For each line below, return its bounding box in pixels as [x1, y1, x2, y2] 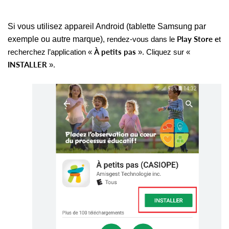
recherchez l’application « [8, 48, 94, 56]
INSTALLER [8, 60, 49, 69]
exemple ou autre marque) [8, 34, 103, 43]
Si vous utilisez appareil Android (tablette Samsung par [8, 21, 206, 31]
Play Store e [177, 34, 219, 43]
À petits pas [94, 47, 138, 56]
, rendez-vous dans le [103, 35, 177, 43]
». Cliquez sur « [138, 48, 190, 56]
